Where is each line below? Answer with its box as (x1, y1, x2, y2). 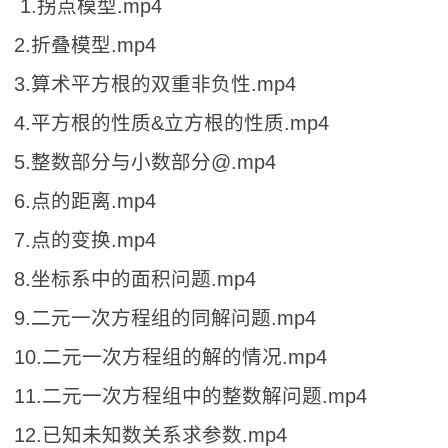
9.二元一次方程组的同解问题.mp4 (14, 306, 316, 329)
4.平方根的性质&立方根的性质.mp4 (14, 111, 329, 134)
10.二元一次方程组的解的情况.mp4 (14, 345, 327, 368)
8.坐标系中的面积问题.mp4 (14, 267, 256, 290)
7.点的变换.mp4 (14, 228, 156, 251)
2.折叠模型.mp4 (14, 33, 156, 56)
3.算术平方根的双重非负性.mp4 (14, 72, 296, 95)
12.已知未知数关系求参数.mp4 (14, 423, 287, 446)
